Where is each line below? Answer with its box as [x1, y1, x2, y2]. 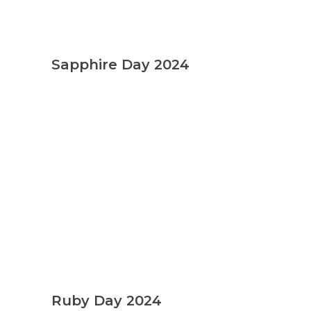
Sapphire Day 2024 [51, 56, 190, 73]
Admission [45, 185, 94, 200]
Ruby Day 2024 [51, 292, 162, 309]
